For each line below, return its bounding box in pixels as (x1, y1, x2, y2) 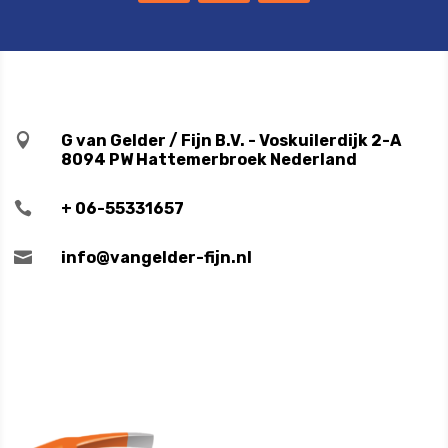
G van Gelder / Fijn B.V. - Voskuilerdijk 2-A (60, 131, 401, 151)
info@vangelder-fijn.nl (60, 248, 252, 268)
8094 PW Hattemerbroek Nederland (60, 150, 357, 170)
